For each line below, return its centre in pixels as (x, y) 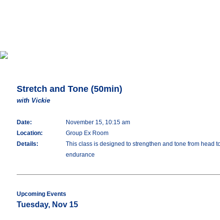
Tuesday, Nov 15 (47, 205)
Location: (30, 133)
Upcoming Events (41, 194)
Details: (27, 144)
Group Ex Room (87, 133)
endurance (80, 155)
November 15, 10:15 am (98, 122)
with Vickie (33, 100)
